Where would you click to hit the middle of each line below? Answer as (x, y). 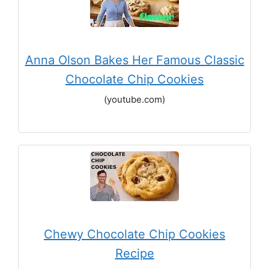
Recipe (134, 253)
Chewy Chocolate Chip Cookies (134, 234)
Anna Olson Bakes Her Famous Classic (134, 60)
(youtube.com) (134, 99)
